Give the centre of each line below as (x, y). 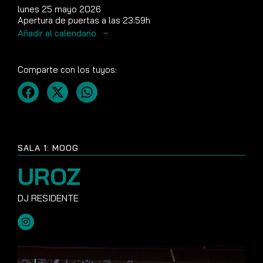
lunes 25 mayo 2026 (59, 9)
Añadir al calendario (58, 33)
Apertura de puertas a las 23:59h (84, 20)
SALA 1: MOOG (48, 148)
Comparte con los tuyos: (67, 70)
